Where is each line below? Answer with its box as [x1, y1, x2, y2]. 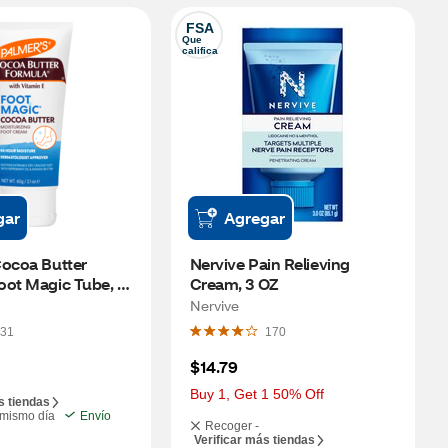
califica [181, 45, 218, 56]
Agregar [223, 207, 285, 228]
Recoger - [204, 419, 259, 433]
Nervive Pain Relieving [189, 253, 350, 274]
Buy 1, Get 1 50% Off [189, 386, 324, 402]
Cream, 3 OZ [189, 273, 278, 294]
